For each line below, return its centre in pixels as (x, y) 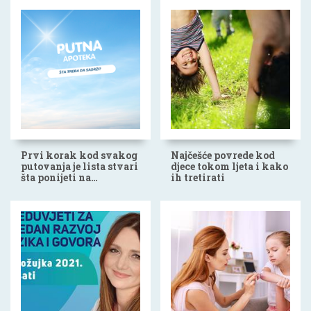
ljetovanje (45, 189)
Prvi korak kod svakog (79, 155)
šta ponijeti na (56, 178)
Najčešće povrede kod (223, 155)
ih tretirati (198, 178)
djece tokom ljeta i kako (229, 167)
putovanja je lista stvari (79, 167)
